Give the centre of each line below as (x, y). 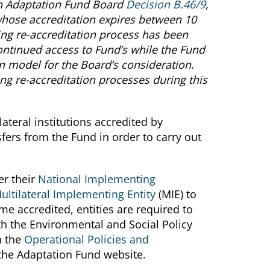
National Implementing (97, 179)
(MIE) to (176, 194)
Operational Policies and (86, 239)
